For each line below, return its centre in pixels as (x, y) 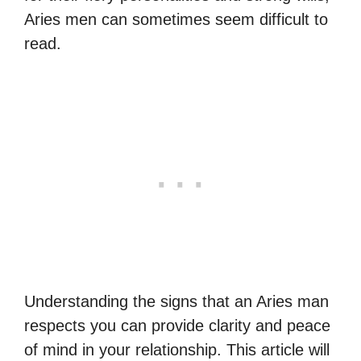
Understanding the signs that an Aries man (176, 301)
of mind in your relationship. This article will (177, 349)
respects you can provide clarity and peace (177, 325)
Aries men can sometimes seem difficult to (176, 19)
